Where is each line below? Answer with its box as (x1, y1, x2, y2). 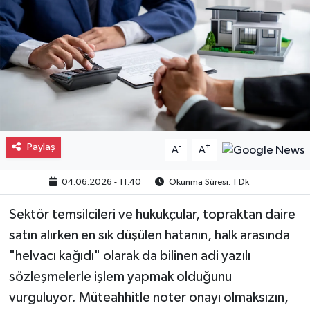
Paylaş (26, 141, 55, 152)
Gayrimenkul (37, 19, 110, 30)
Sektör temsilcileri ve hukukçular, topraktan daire (8, 207, 295, 221)
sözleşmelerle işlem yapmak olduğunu (8, 269, 232, 284)
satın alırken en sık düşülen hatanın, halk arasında (8, 228, 290, 242)
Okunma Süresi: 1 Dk (167, 177, 250, 187)
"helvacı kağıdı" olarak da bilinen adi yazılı (8, 248, 250, 263)
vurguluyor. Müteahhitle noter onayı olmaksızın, (8, 290, 289, 304)
